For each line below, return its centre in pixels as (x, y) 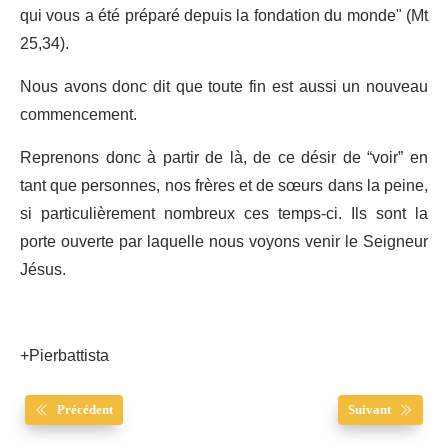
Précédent (85, 409)
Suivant (369, 409)
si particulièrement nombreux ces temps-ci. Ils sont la (224, 213)
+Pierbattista (64, 355)
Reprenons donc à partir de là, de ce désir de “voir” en (224, 157)
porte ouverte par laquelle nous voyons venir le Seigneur (224, 241)
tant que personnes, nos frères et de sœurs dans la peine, (224, 185)
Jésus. (43, 269)
